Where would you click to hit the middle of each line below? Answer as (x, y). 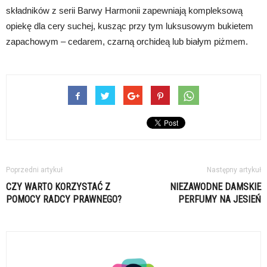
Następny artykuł (234, 170)
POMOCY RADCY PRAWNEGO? (64, 199)
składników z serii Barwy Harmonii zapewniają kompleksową (124, 10)
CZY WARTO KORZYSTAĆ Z (58, 187)
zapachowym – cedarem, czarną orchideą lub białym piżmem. (127, 41)
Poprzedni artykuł (34, 170)
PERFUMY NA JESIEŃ (220, 199)
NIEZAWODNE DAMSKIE (215, 187)
